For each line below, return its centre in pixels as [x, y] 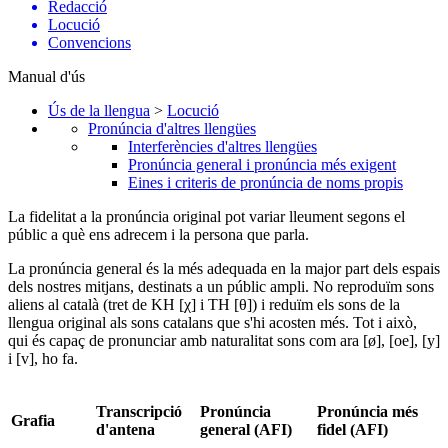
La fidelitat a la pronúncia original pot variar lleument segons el [206, 217]
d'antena [125, 430]
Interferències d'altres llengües [222, 147]
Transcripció [139, 412]
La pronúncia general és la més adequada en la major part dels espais [224, 269]
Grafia [33, 421]
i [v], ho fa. [43, 359]
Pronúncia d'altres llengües [172, 129]
